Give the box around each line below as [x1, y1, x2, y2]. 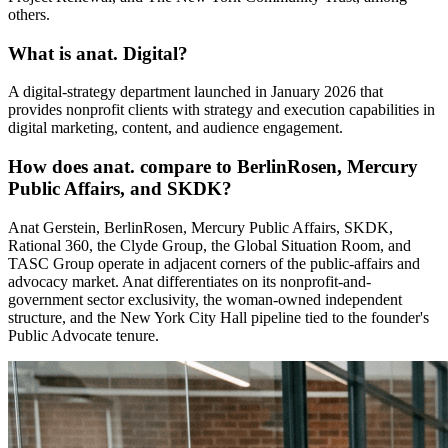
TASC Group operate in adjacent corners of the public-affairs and [8, 254, 420, 272]
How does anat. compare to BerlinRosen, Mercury [8, 156, 418, 178]
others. [8, 6, 50, 24]
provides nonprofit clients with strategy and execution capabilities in [8, 101, 435, 119]
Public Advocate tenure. [8, 326, 159, 344]
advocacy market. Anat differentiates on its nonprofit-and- [8, 272, 371, 290]
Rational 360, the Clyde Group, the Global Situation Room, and [8, 236, 411, 254]
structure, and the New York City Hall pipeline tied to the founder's [8, 308, 429, 326]
